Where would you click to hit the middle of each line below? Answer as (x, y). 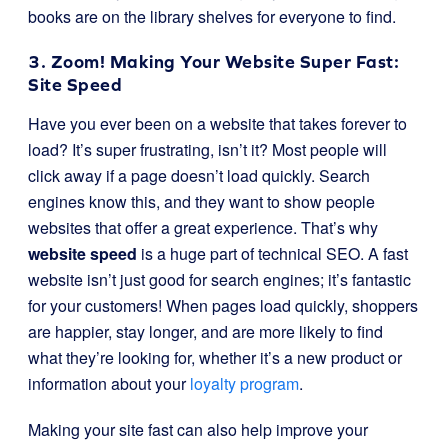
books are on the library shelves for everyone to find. (212, 16)
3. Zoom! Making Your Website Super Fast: (213, 61)
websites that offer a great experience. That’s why (203, 227)
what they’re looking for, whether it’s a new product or (215, 357)
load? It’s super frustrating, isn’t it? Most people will (207, 149)
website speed (82, 253)
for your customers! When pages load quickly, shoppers (223, 305)
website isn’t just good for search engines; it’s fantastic (219, 279)
